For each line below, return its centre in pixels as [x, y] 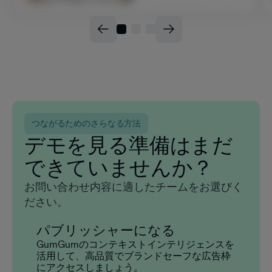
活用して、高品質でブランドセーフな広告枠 [134, 256]
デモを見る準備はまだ [129, 145]
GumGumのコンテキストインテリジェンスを [135, 244]
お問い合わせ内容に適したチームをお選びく [134, 186]
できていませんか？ [119, 167]
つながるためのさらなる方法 [87, 124]
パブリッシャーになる [106, 230]
